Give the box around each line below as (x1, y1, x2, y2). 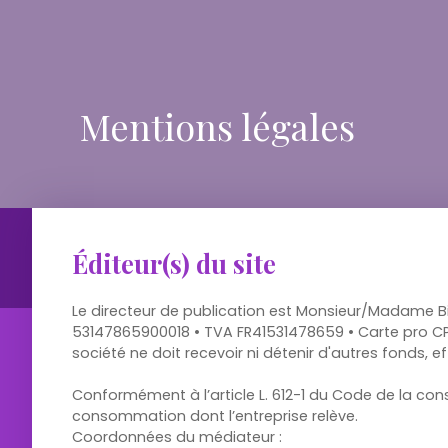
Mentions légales (80, 102, 355, 150)
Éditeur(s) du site (72, 246, 276, 280)
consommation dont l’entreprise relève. (72, 406, 358, 426)
